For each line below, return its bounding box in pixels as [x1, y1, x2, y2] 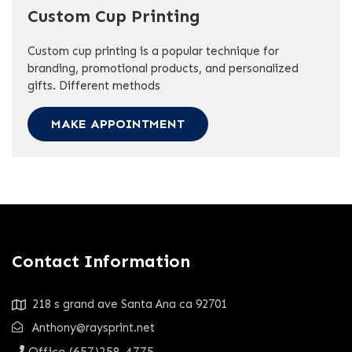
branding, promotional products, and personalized [27, 60, 299, 75]
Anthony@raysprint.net [32, 320, 155, 335]
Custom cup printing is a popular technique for [27, 43, 279, 58]
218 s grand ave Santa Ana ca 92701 [32, 296, 227, 311]
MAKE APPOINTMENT [51, 115, 185, 131]
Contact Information [12, 250, 190, 272]
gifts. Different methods [27, 78, 160, 93]
